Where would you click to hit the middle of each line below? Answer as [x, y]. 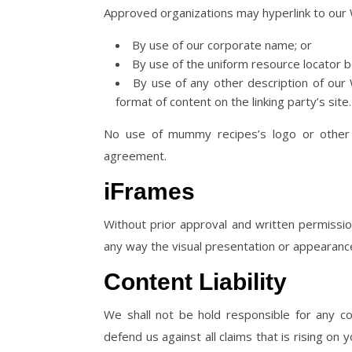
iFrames [149, 191]
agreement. [135, 156]
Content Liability [195, 282]
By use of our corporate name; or [222, 45]
